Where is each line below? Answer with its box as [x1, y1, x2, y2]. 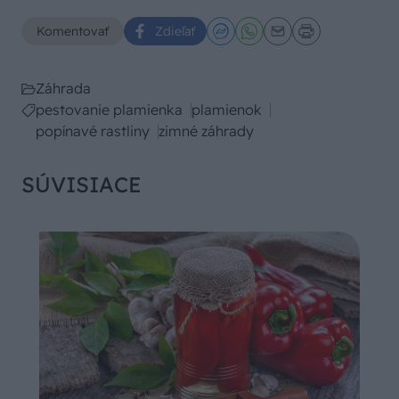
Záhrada [36, 78, 91, 97]
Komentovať [37, 22, 109, 39]
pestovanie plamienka [36, 100, 183, 118]
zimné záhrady [159, 121, 254, 140]
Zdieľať [155, 22, 195, 39]
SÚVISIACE [21, 170, 142, 198]
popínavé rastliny [36, 121, 150, 140]
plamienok [191, 100, 262, 118]
